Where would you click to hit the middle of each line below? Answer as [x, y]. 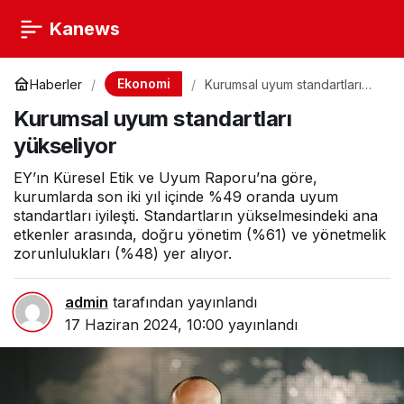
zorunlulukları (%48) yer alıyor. [123, 253]
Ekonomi [143, 83]
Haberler [56, 84]
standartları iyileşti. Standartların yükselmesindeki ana [196, 216]
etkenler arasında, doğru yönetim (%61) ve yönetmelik [200, 234]
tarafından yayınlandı [183, 302]
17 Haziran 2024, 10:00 [144, 325]
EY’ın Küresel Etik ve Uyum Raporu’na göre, [165, 178]
